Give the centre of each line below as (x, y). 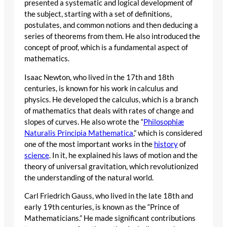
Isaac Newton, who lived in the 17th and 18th (99, 77)
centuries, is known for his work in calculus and (101, 88)
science (37, 155)
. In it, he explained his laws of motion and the (123, 155)
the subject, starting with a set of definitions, (98, 14)
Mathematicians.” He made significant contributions (110, 218)
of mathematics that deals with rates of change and (109, 110)
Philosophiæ (164, 122)
